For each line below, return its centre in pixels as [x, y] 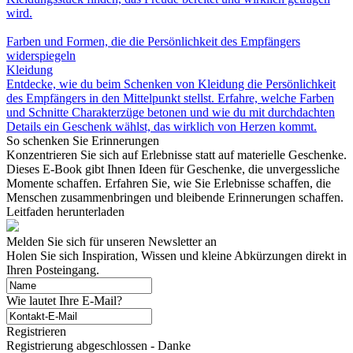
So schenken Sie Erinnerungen [83, 141]
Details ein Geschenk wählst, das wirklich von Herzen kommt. [162, 127]
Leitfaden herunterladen [65, 212]
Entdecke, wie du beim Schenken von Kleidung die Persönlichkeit [171, 84]
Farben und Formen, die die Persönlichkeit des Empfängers [153, 42]
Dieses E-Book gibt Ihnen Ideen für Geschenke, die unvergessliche [173, 169]
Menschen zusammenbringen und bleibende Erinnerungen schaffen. [175, 198]
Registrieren [36, 332]
